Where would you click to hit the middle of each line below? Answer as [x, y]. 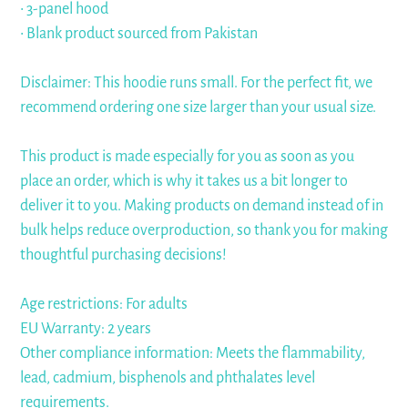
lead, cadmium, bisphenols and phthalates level [168, 378]
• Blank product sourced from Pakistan [139, 34]
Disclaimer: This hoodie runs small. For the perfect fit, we [196, 83]
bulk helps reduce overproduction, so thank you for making [204, 230]
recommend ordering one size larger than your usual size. [198, 107]
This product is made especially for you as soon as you [187, 157]
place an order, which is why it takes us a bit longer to [184, 181]
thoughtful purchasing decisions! [123, 255]
